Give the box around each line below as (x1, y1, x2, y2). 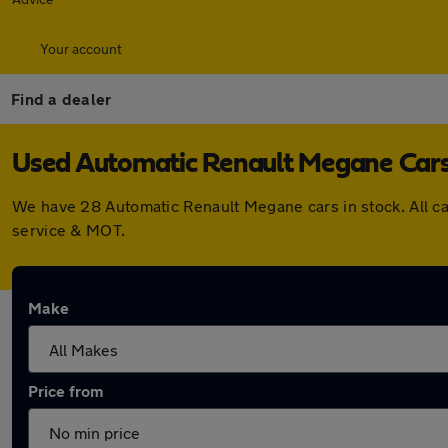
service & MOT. (12, 220, 126, 239)
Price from (28, 381, 103, 400)
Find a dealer (11, 89, 112, 108)
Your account (40, 40, 122, 57)
